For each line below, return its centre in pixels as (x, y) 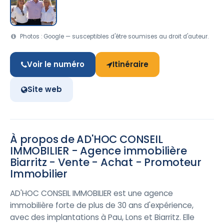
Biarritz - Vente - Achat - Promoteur (106, 162)
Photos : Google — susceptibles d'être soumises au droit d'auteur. (113, 36)
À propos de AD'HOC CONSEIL (86, 139)
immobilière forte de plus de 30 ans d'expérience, (102, 205)
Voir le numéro (56, 64)
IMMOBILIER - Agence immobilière (98, 151)
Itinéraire (130, 64)
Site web (45, 89)
